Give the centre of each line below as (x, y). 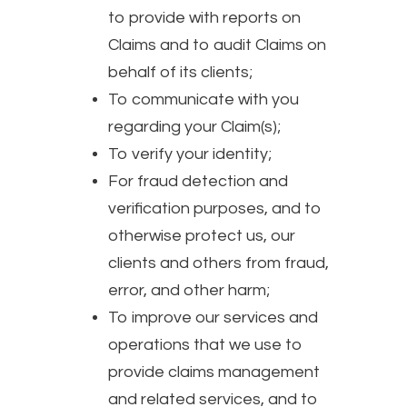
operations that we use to (205, 344)
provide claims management (214, 372)
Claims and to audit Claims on (217, 45)
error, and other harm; (189, 290)
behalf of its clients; (180, 72)
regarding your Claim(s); (194, 126)
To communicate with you (203, 99)
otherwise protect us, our (202, 235)
